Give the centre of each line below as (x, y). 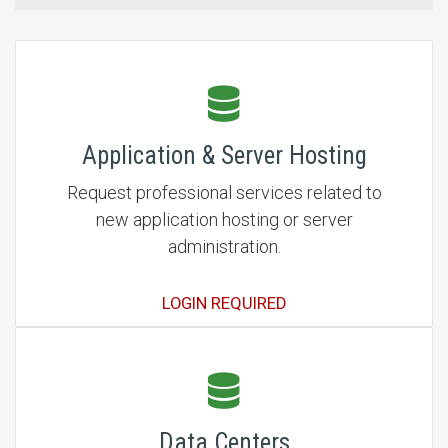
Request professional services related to (224, 192)
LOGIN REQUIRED (224, 303)
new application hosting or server (224, 219)
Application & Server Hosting (224, 155)
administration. (224, 246)
